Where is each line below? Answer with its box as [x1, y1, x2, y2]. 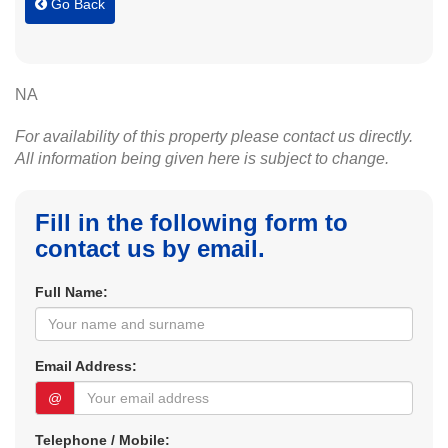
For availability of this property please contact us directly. [15, 128, 413, 145]
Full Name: [35, 284, 108, 300]
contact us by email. [35, 235, 265, 262]
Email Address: [35, 358, 137, 374]
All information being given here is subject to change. [15, 150, 389, 167]
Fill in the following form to [35, 209, 348, 236]
